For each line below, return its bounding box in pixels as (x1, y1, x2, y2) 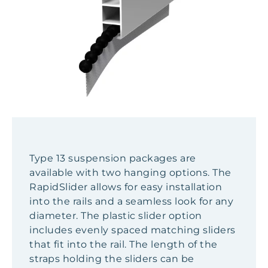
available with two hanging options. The (29, 167, 232, 178)
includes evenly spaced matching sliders (29, 224, 236, 236)
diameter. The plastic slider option (29, 210, 202, 221)
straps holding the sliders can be (29, 253, 194, 264)
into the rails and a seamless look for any (29, 196, 233, 207)
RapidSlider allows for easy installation (29, 181, 222, 193)
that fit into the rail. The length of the (29, 239, 218, 250)
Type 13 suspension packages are (29, 153, 196, 164)
